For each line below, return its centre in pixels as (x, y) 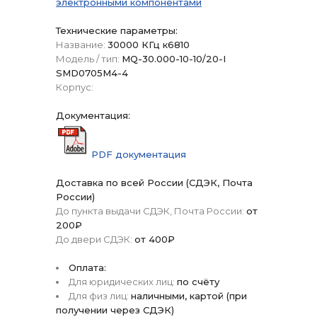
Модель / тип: (88, 59)
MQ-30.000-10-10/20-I (174, 59)
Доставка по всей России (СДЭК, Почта (154, 183)
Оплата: (87, 267)
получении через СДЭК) (115, 310)
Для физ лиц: (99, 296)
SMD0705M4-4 (92, 73)
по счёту (198, 282)
